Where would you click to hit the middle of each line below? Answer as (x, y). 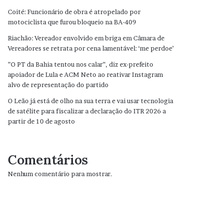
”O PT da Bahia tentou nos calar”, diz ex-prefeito (81, 64)
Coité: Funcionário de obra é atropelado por (74, 12)
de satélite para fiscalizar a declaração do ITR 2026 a (87, 111)
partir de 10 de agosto (42, 121)
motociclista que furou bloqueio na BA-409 (72, 22)
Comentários (48, 160)
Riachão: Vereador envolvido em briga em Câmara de (86, 38)
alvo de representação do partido (58, 85)
